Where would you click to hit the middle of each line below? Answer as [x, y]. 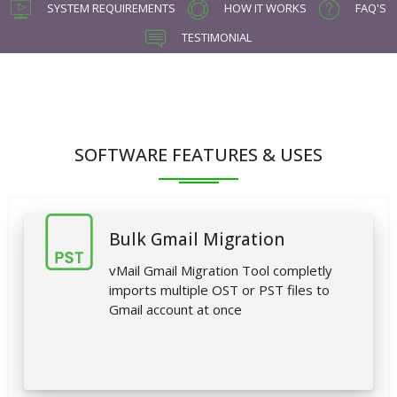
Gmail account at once [175, 310]
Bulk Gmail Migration [197, 240]
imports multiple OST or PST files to [219, 290]
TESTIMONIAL [215, 38]
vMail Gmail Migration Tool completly [221, 271]
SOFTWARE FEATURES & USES [198, 155]
